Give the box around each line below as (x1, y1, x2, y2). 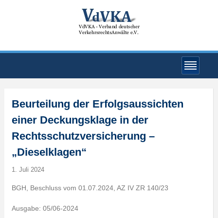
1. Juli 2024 (11, 166, 44, 173)
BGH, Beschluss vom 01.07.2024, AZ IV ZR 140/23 (11, 184, 168, 192)
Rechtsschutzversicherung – (11, 130, 155, 142)
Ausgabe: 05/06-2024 (11, 204, 78, 212)
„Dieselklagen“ (11, 146, 87, 158)
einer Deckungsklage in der (11, 114, 148, 126)
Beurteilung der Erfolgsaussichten (11, 98, 183, 110)
